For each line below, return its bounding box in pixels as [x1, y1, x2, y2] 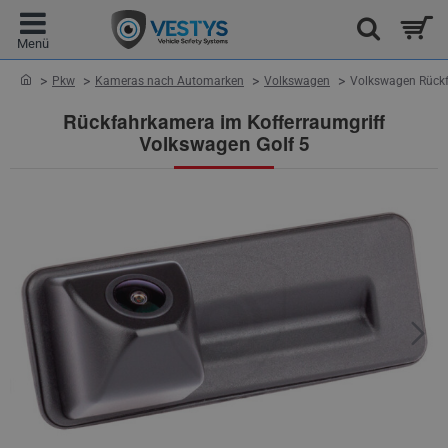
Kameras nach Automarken [95, 74, 244, 88]
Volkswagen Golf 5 [138, 130, 310, 157]
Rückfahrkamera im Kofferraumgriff [63, 108, 385, 135]
